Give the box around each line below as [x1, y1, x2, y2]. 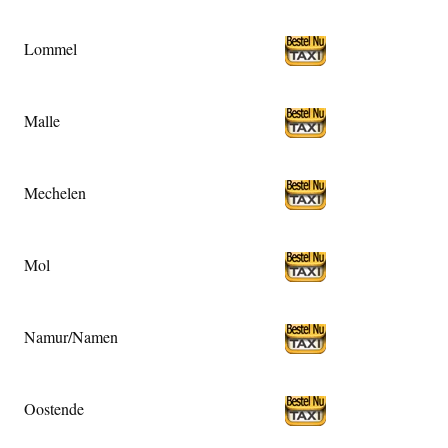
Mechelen [24, 181, 86, 203]
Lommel [24, 37, 77, 59]
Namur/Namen [24, 325, 118, 347]
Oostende [24, 397, 84, 419]
